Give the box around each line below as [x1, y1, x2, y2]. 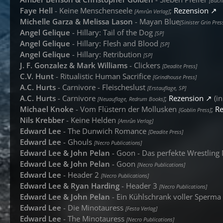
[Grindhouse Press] [153, 74, 197, 81]
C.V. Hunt [20, 71, 54, 81]
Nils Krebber [20, 115, 64, 125]
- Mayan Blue [133, 16, 180, 26]
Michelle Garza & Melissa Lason [20, 16, 133, 26]
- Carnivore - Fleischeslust [56, 82, 147, 92]
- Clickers [127, 60, 162, 70]
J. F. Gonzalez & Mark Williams [20, 60, 127, 70]
